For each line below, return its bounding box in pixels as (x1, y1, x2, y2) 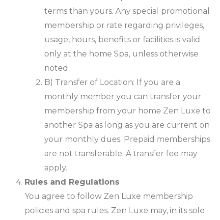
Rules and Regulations (25, 177, 119, 187)
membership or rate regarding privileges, (44, 21, 204, 30)
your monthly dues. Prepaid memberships (44, 135, 210, 144)
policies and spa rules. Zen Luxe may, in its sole (25, 206, 205, 216)
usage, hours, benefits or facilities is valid (44, 35, 200, 45)
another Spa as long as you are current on (44, 120, 210, 130)
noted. (44, 63, 70, 73)
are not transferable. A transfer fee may (44, 149, 197, 159)
